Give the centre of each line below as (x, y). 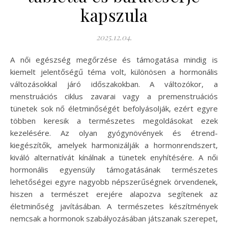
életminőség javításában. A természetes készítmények (114, 206)
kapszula (114, 15)
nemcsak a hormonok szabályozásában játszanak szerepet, (114, 219)
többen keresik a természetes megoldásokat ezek (114, 121)
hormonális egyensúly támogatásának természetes (114, 170)
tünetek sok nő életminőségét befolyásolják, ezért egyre (114, 109)
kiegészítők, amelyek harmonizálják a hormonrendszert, (114, 145)
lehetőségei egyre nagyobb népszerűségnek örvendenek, (114, 182)
